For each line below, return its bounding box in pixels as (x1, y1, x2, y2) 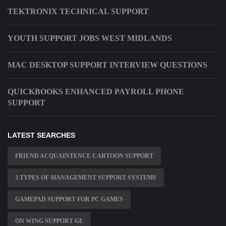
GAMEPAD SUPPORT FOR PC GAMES (15, 196, 123, 203)
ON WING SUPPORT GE (15, 217, 83, 225)
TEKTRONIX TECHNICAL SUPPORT (8, 7, 149, 16)
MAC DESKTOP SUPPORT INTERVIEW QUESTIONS (8, 61, 207, 70)
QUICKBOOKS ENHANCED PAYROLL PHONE (8, 87, 184, 96)
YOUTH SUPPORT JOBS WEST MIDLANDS (8, 34, 172, 43)
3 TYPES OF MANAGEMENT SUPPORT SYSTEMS (15, 174, 156, 182)
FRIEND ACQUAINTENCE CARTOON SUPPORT (15, 152, 153, 160)
